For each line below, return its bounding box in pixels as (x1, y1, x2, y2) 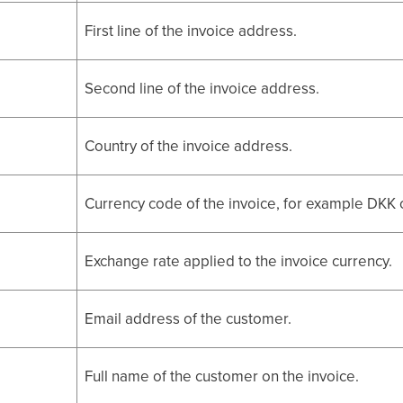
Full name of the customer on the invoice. (85, 365, 360, 388)
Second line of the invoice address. (85, 77, 320, 100)
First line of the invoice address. (85, 20, 298, 42)
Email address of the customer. (85, 308, 292, 330)
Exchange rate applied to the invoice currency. (85, 250, 393, 273)
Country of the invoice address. (85, 135, 293, 157)
